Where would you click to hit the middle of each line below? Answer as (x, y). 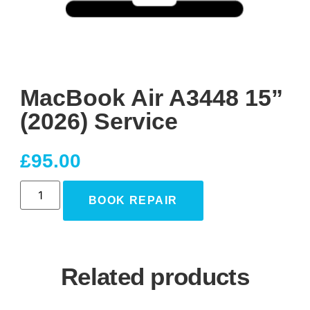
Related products (155, 276)
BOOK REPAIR (133, 200)
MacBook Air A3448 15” (152, 98)
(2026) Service (99, 121)
